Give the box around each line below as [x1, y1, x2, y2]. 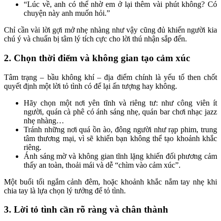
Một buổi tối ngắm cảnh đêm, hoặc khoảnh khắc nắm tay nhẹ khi [4, 177, 217, 186]
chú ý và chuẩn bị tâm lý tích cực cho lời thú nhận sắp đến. [4, 35, 187, 43]
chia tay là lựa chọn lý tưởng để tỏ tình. [4, 186, 126, 195]
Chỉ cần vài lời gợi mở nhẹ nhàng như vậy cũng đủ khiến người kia [4, 26, 217, 35]
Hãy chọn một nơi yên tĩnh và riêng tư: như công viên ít [24, 98, 217, 107]
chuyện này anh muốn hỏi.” [24, 9, 110, 18]
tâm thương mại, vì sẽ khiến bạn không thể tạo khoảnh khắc [24, 134, 217, 143]
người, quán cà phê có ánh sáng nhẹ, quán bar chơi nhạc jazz [24, 107, 217, 116]
